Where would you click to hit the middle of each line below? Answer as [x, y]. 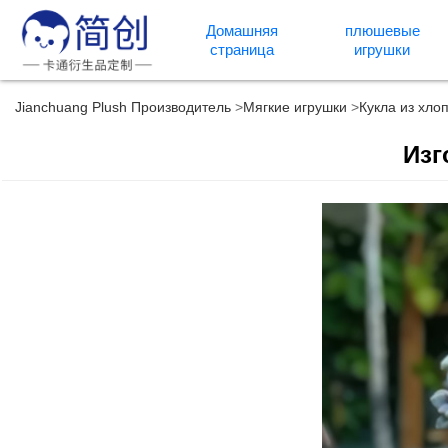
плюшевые [382, 30]
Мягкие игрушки [295, 107]
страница [242, 49]
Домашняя [242, 30]
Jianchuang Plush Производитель [123, 107]
